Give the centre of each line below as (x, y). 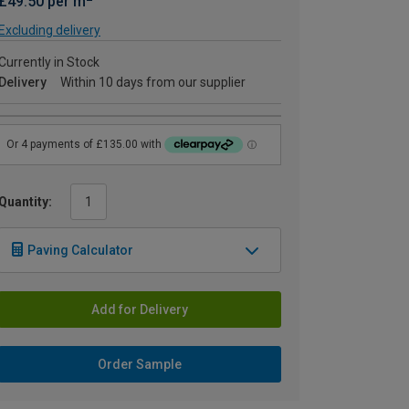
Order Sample (140, 364)
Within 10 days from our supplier (153, 82)
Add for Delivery (140, 309)
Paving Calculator (80, 250)
